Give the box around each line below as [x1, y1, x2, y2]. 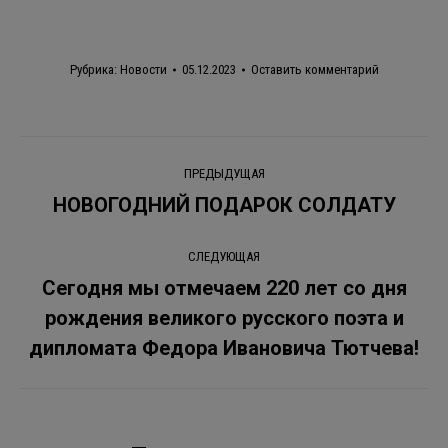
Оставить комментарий [250, 62, 379, 78]
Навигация [20, 138, 194, 179]
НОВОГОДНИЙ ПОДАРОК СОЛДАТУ [52, 193, 396, 218]
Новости [119, 62, 167, 78]
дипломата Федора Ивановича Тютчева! [29, 336, 419, 361]
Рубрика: [69, 62, 120, 78]
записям [20, 226, 157, 267]
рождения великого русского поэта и [44, 306, 404, 331]
